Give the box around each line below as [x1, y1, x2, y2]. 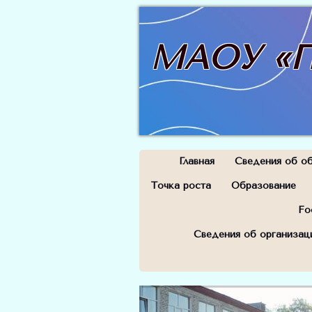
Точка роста [150, 180, 211, 192]
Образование [231, 180, 296, 192]
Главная [178, 155, 214, 167]
